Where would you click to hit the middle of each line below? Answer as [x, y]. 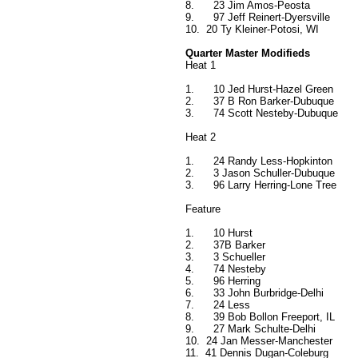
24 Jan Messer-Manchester [269, 341]
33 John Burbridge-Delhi [268, 293]
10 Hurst [233, 233]
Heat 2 [201, 137]
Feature [203, 209]
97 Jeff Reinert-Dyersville [272, 18]
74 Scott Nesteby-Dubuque [276, 113]
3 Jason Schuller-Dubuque [274, 173]
